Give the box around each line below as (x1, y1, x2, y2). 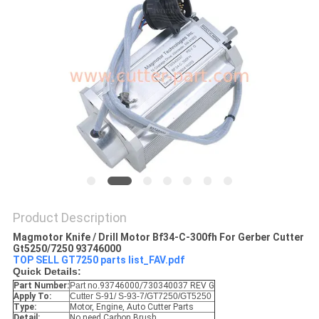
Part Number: (13, 281, 69, 291)
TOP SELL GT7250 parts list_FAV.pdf (12, 254, 184, 266)
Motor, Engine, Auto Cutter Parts (69, 302, 194, 313)
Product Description (12, 210, 127, 226)
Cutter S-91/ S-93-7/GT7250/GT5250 (69, 291, 211, 302)
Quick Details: (12, 266, 81, 278)
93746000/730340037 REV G (99, 281, 214, 291)
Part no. (69, 281, 100, 291)
